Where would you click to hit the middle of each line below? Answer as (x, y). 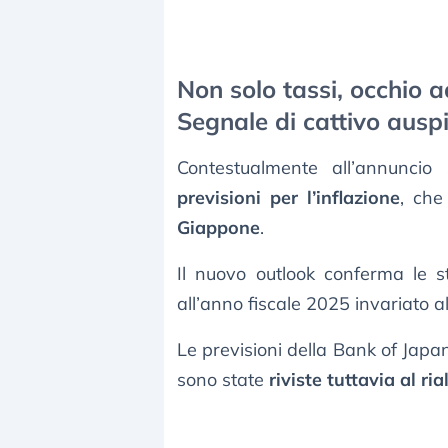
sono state (223, 380)
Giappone (218, 228)
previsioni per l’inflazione (288, 198)
